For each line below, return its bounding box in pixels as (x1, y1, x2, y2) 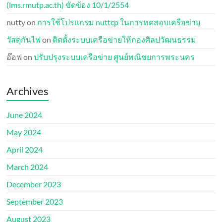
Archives (6, 84, 49, 98)
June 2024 (6, 110, 43, 119)
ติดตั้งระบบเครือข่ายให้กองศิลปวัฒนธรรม (53, 35, 197, 44)
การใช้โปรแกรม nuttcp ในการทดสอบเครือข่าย (37, 17, 201, 27)
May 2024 (6, 127, 42, 137)
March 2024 (6, 162, 49, 171)
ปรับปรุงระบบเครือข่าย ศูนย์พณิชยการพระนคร (34, 52, 195, 61)
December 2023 (6, 179, 61, 189)
